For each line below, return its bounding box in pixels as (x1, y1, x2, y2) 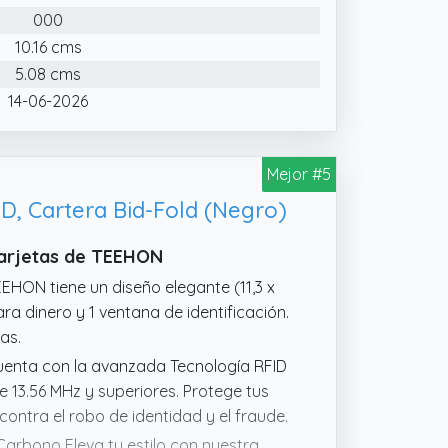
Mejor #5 (267, 163, 331, 184)
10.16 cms (14, 36, 82, 57)
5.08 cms (15, 63, 81, 84)
